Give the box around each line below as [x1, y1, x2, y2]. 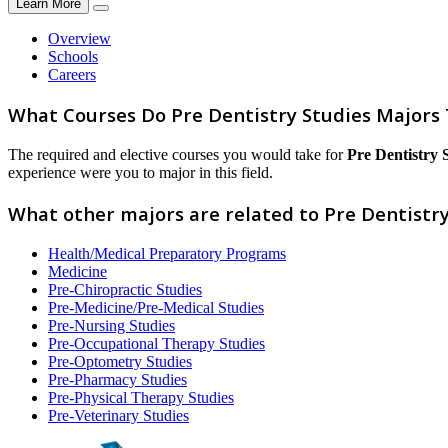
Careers [48, 65, 96, 83]
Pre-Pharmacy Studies [48, 370, 187, 388]
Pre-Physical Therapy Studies [48, 388, 234, 406]
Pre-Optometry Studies [48, 352, 192, 370]
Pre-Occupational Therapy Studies [48, 334, 265, 352]
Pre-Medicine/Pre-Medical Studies [48, 298, 264, 316]
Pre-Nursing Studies [48, 316, 175, 334]
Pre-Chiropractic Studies [48, 280, 202, 298]
